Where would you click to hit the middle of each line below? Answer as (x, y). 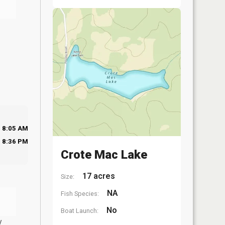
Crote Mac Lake (104, 155)
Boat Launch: (80, 211)
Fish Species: (80, 194)
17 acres (98, 176)
